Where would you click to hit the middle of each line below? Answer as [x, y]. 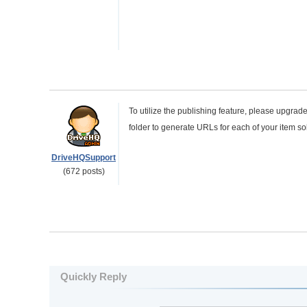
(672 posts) [84, 171]
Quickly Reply [94, 277]
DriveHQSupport [84, 158]
